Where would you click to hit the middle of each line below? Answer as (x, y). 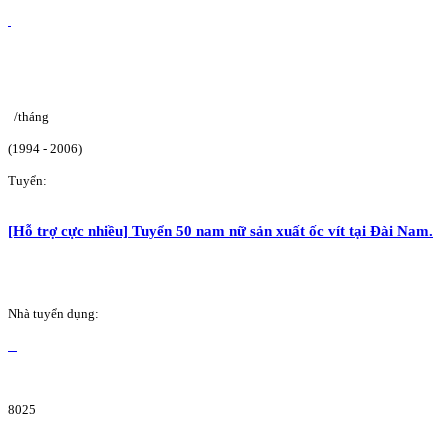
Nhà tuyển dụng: (53, 313)
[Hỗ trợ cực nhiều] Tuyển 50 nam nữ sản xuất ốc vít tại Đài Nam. (220, 231)
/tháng (31, 117)
